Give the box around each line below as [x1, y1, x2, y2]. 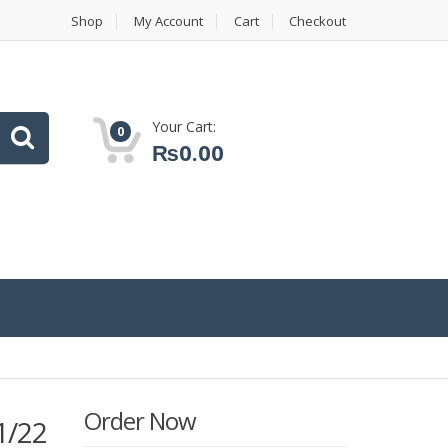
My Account [134, 12, 203, 30]
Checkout [289, 12, 346, 30]
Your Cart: [151, 117, 216, 136]
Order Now [83, 404, 196, 438]
